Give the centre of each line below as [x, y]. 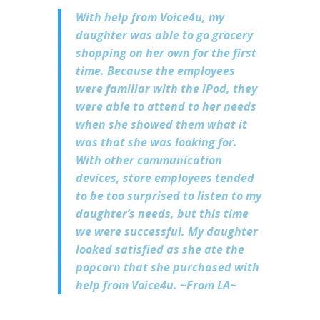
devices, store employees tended [165, 178]
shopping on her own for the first [166, 53]
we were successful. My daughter [166, 231]
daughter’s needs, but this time [162, 214]
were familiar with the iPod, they [166, 89]
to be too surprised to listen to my [168, 196]
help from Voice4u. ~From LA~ [156, 285]
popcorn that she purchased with [167, 267]
